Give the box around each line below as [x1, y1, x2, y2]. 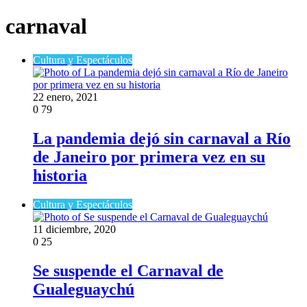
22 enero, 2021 [33, 90, 98, 103]
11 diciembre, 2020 [33, 223, 116, 235]
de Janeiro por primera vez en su [33, 147, 265, 166]
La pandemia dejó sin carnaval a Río [33, 129, 291, 147]
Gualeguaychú [33, 280, 134, 298]
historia [33, 166, 87, 184]
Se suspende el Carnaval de [33, 261, 223, 280]
